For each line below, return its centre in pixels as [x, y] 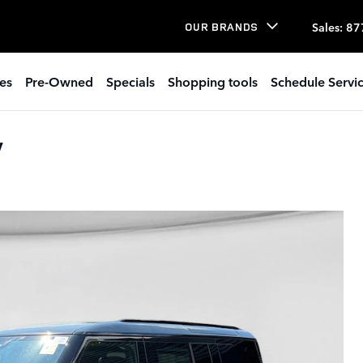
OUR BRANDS [222, 26]
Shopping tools [213, 81]
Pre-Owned [59, 81]
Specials [130, 81]
